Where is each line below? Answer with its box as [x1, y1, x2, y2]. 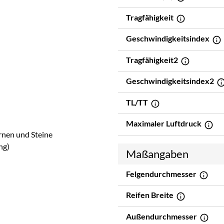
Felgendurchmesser [126, 168, 198, 178]
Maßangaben [126, 146, 188, 160]
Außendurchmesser [126, 211, 198, 221]
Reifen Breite [126, 189, 175, 199]
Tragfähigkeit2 [126, 54, 179, 64]
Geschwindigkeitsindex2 [126, 75, 215, 85]
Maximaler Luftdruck [126, 118, 203, 128]
